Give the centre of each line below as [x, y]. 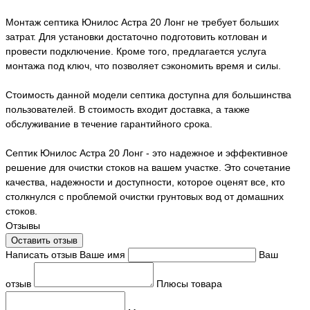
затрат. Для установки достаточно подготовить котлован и [136, 36]
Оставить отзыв [44, 240]
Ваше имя [102, 254]
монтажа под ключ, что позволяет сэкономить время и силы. [143, 65]
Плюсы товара [189, 283]
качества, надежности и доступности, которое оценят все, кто [145, 182]
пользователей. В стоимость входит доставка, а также [128, 109]
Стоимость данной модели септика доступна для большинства [148, 94]
